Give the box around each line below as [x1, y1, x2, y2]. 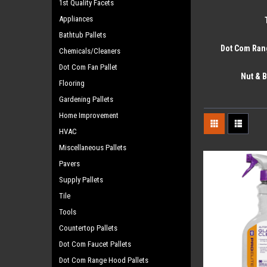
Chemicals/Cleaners [59, 46, 120, 55]
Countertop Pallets [59, 223, 117, 232]
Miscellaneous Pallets [59, 143, 126, 152]
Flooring [59, 79, 85, 88]
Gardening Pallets [59, 95, 113, 104]
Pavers [59, 159, 80, 168]
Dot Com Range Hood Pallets [59, 256, 148, 265]
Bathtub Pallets [59, 30, 106, 39]
